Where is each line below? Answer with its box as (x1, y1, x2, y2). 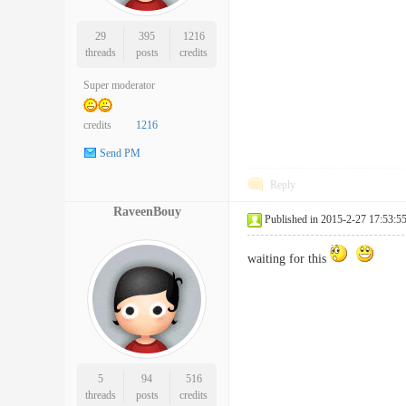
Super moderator (83, 79, 155, 92)
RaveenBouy (112, 205, 181, 218)
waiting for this (247, 252, 330, 266)
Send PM (100, 147, 140, 160)
